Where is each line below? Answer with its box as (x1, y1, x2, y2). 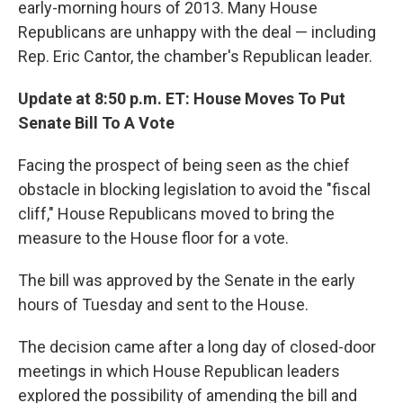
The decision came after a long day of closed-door (18, 337, 376, 357)
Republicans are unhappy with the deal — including (18, 22, 376, 42)
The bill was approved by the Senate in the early (18, 271, 355, 291)
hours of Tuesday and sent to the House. (18, 295, 309, 315)
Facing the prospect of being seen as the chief (18, 156, 350, 175)
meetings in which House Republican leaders (18, 362, 340, 381)
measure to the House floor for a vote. (18, 228, 289, 248)
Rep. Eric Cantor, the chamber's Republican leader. (18, 47, 372, 67)
